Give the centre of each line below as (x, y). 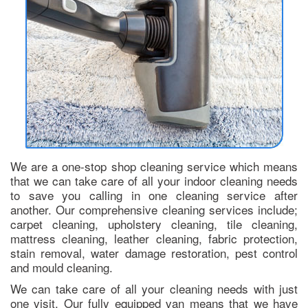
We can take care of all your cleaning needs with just (154, 289)
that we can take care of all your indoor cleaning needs (154, 181)
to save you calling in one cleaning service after (154, 195)
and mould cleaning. (62, 267)
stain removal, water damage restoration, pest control (154, 253)
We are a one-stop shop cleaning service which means (154, 166)
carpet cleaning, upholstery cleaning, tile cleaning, (154, 224)
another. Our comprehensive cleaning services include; (154, 210)
